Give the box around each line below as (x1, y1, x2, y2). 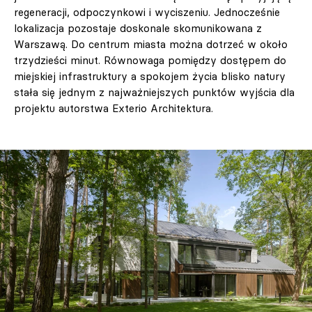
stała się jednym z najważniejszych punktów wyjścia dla (14, 86, 295, 100)
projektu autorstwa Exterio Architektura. (14, 102, 213, 116)
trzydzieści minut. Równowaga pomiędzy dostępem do (14, 54, 286, 68)
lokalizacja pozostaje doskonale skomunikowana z (14, 22, 262, 36)
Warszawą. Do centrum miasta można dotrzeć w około (14, 38, 288, 52)
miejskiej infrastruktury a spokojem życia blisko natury (14, 70, 286, 84)
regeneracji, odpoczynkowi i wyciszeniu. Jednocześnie (14, 6, 280, 19)
